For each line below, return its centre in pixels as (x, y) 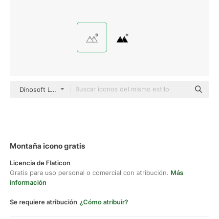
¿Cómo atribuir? (104, 202)
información (28, 182)
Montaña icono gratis (47, 146)
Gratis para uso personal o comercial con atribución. (90, 173)
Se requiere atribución (44, 202)
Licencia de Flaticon (40, 163)
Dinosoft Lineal (42, 89)
